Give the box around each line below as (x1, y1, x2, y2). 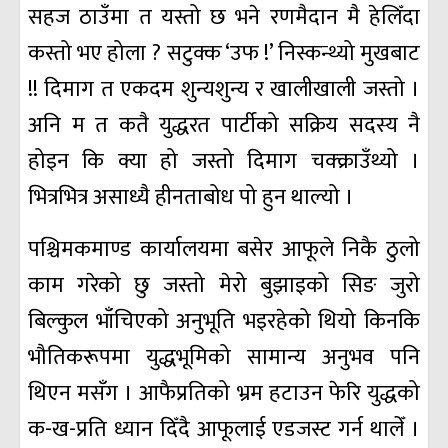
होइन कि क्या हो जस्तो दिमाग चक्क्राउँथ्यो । (28, 143, 420, 181)
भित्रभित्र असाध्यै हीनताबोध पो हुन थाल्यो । (28, 179, 354, 217)
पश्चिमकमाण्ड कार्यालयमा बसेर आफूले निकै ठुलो (28, 231, 420, 269)
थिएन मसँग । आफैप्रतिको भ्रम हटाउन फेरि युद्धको (28, 375, 420, 413)
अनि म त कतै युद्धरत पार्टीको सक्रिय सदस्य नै (28, 107, 420, 145)
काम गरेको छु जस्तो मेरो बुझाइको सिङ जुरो (28, 267, 420, 305)
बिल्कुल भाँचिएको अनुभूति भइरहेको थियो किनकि (28, 303, 420, 341)
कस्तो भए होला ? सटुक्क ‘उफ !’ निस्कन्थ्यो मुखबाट (28, 35, 420, 73)
